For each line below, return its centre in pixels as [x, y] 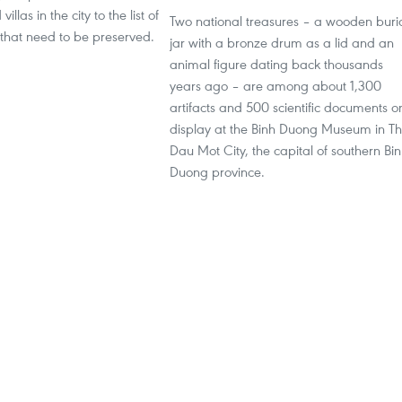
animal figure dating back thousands [276, 64]
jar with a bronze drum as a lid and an [282, 42]
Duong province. [217, 171]
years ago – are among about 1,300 [275, 85]
